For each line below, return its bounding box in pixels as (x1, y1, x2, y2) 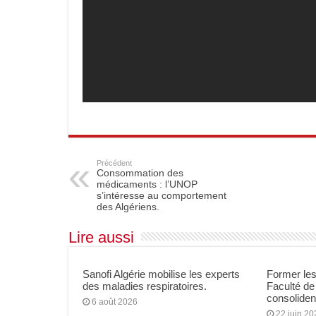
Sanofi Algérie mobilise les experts (83, 267, 240, 280)
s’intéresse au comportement (97, 189, 226, 201)
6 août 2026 (92, 296, 138, 307)
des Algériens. (97, 200, 159, 212)
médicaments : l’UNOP (97, 178, 197, 190)
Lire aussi (68, 228, 134, 246)
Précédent (97, 158, 132, 167)
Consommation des (97, 166, 183, 178)
